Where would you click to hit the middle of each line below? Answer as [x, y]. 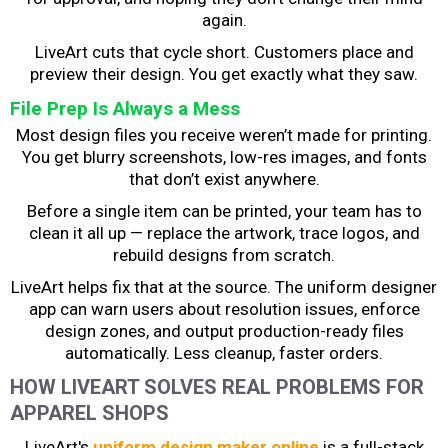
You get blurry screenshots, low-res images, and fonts [224, 156]
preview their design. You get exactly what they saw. [224, 73]
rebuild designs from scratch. [224, 254]
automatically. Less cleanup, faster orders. [224, 352]
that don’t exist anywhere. [224, 178]
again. [224, 19]
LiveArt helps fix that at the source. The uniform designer [224, 286]
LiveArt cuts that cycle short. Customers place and [224, 51]
